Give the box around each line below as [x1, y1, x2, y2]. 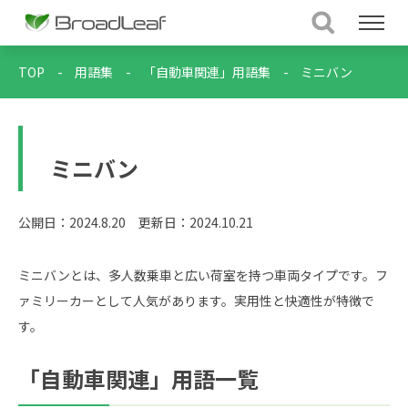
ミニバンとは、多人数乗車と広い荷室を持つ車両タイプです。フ [18, 266, 388, 284]
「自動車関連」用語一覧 [18, 362, 259, 394]
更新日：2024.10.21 [138, 213, 253, 231]
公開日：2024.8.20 [18, 213, 126, 231]
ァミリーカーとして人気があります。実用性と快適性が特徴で [18, 291, 374, 310]
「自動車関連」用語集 [143, 63, 270, 81]
